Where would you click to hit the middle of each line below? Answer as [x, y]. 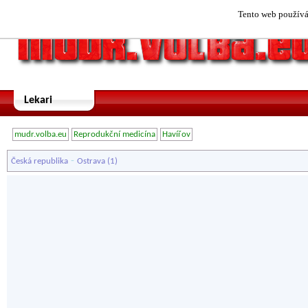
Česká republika [40, 161]
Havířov [176, 134]
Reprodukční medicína [114, 134]
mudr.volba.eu [41, 134]
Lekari [38, 100]
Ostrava [91, 161]
